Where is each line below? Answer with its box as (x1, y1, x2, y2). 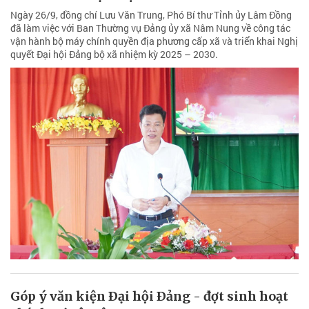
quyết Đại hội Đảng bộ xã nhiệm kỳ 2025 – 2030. (10, 47, 218, 61)
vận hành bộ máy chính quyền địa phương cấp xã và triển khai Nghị (10, 34, 298, 48)
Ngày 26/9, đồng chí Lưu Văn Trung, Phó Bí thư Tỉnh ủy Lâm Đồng (10, 8, 292, 21)
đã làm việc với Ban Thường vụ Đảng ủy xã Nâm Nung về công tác (10, 21, 290, 34)
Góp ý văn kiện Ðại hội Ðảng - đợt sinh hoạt (10, 288, 288, 305)
